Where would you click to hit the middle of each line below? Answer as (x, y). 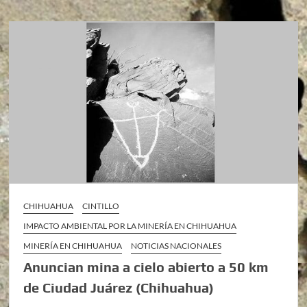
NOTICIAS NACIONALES (176, 245)
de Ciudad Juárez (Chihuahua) (119, 287)
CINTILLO (101, 206)
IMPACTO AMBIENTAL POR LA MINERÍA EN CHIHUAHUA (130, 225)
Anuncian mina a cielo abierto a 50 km (146, 267)
